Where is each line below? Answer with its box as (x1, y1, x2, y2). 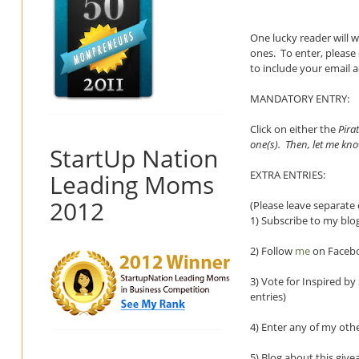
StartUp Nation (50, 141, 218, 175)
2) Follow (250, 243, 295, 258)
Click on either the (250, 121, 338, 136)
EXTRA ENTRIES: (250, 167, 325, 182)
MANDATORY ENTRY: (250, 91, 349, 106)
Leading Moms (50, 167, 214, 201)
